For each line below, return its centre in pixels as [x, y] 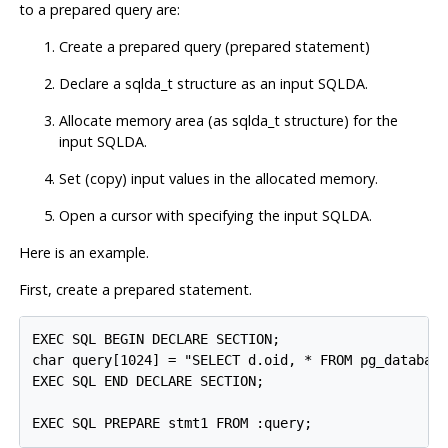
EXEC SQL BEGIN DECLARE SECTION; [156, 339]
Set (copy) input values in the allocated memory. [218, 178]
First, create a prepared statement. [135, 289]
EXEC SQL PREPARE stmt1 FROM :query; [172, 423]
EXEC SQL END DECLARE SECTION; [148, 381]
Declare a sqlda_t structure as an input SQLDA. [213, 83]
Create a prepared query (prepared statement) [214, 46]
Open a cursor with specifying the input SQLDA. [215, 215]
